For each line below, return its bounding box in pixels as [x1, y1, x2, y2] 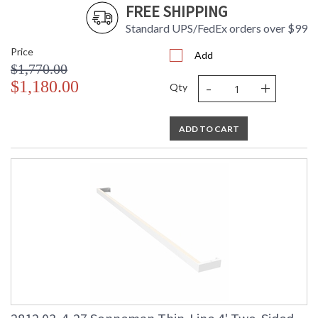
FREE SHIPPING [126, 1, 227, 22]
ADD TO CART [178, 124, 239, 135]
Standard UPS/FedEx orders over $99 [126, 21, 307, 35]
